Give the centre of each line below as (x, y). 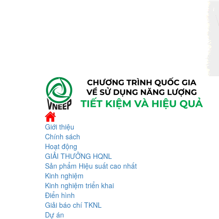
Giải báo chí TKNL (73, 205)
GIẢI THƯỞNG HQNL (78, 156)
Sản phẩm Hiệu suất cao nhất (91, 165)
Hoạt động (61, 146)
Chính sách (63, 136)
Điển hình (60, 195)
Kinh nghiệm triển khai (79, 185)
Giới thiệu (60, 126)
